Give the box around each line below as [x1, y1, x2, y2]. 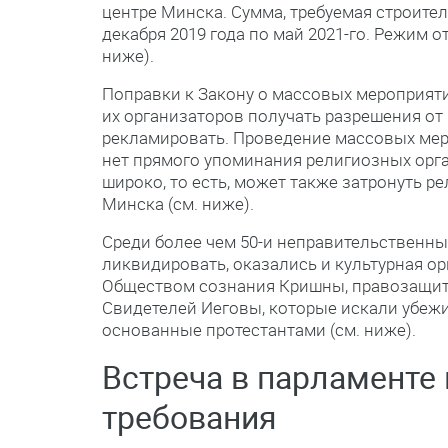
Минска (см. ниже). [102, 192, 254, 215]
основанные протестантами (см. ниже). [102, 318, 416, 341]
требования [102, 395, 277, 438]
